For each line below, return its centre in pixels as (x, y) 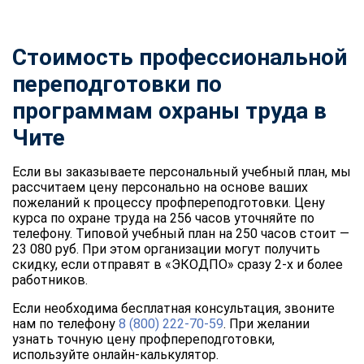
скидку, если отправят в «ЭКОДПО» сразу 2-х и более (178, 264)
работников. (50, 279)
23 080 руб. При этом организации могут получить (166, 249)
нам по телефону (65, 323)
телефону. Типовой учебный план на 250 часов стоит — (181, 233)
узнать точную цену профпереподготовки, (143, 339)
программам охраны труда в (169, 110)
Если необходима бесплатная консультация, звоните (173, 308)
